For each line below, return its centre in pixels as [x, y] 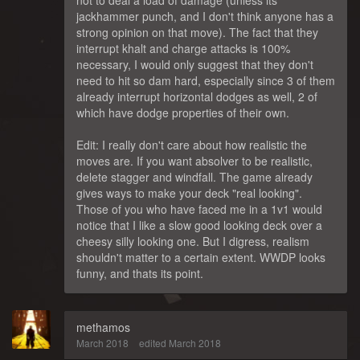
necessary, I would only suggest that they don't [195, 64]
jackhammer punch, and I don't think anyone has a [205, 16]
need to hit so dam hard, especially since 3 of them [206, 80]
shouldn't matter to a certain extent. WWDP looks [201, 257]
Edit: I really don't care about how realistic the [192, 144]
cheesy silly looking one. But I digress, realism [193, 241]
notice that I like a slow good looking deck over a [199, 225]
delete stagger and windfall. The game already [194, 176]
